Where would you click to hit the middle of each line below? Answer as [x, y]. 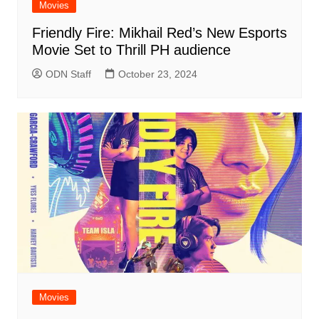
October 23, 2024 [157, 74]
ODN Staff [68, 74]
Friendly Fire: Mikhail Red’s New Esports [159, 32]
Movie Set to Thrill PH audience [131, 49]
